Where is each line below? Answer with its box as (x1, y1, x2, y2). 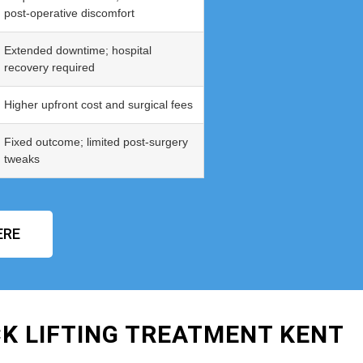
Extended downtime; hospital (4, 44, 152, 58)
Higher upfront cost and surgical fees (4, 98, 193, 112)
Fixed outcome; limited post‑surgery (4, 135, 188, 149)
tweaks (4, 152, 40, 166)
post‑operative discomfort (4, 6, 135, 20)
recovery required (4, 61, 95, 75)
